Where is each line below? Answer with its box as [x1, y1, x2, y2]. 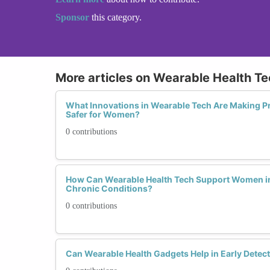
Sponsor [55, 11, 92, 22]
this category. [92, 11, 142, 22]
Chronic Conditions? [66, 183, 152, 193]
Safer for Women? [66, 108, 140, 119]
